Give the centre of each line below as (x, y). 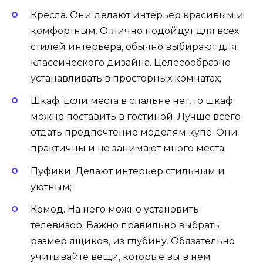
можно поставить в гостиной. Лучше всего (136, 117)
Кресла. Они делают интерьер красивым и (137, 15)
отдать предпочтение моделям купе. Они (134, 133)
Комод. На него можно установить (115, 209)
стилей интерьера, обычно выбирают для (134, 47)
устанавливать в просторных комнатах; (126, 79)
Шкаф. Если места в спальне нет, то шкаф (132, 101)
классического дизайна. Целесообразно (131, 63)
